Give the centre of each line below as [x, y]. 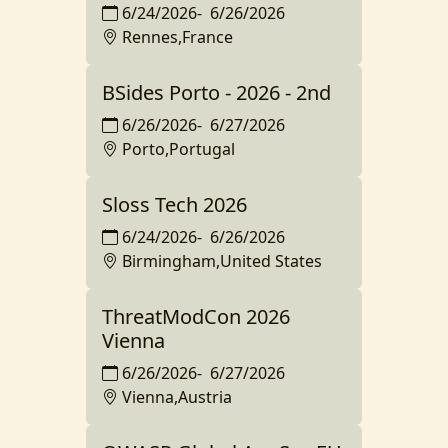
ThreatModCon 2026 [196, 317]
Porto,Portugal [178, 149]
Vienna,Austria [177, 397]
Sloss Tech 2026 [174, 205]
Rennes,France [177, 37]
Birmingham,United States [222, 261]
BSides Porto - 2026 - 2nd [216, 93]
